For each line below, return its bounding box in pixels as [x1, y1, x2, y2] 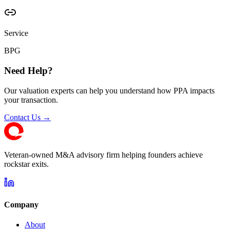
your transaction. [4, 95, 58, 104]
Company [4, 200, 39, 209]
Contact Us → [4, 112, 51, 122]
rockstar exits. [4, 159, 49, 168]
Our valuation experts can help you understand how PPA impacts [4, 86, 215, 95]
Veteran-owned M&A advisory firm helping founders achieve [4, 150, 203, 159]
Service [4, 29, 28, 38]
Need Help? [4, 65, 53, 76]
